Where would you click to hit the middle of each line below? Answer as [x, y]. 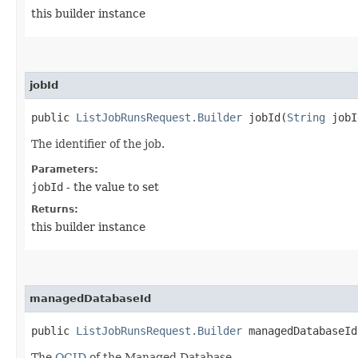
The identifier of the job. [98, 143]
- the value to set [111, 187]
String [306, 117]
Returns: [55, 209]
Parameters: [65, 169]
